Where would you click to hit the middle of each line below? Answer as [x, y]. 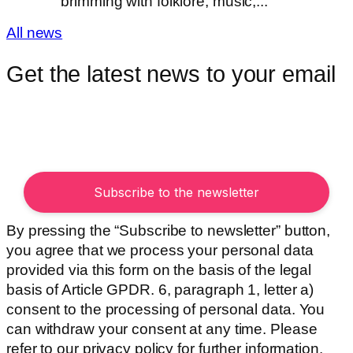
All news [35, 33]
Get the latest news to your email [171, 74]
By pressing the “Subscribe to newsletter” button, [169, 230]
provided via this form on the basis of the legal [159, 270]
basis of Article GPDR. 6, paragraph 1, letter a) [160, 290]
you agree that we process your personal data [160, 250]
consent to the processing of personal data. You [166, 309]
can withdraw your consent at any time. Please [162, 329]
